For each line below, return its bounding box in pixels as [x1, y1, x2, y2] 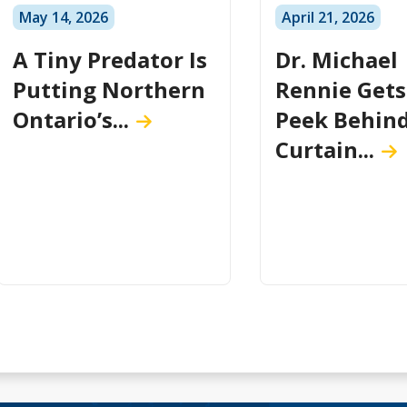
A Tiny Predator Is [13, 45, 208, 75]
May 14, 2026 [19, 7, 109, 28]
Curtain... [274, 134, 374, 165]
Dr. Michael [274, 45, 398, 75]
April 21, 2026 [281, 7, 374, 28]
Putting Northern [13, 74, 206, 105]
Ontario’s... [13, 104, 130, 135]
